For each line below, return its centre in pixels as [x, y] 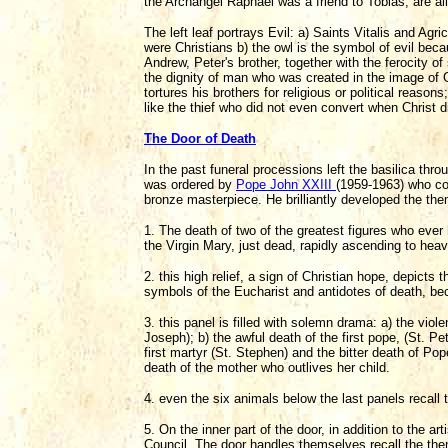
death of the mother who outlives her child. [267, 367]
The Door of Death [200, 138]
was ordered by [190, 184]
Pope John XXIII [286, 184]
